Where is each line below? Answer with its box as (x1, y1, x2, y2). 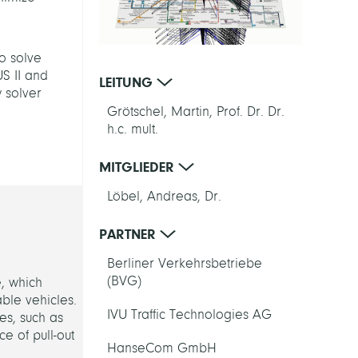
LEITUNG (98, 74, 157, 90)
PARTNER (98, 225, 160, 242)
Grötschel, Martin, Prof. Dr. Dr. (106, 103, 284, 119)
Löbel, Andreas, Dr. (106, 188, 221, 204)
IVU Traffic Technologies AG (106, 306, 272, 322)
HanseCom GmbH (106, 340, 217, 356)
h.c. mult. (106, 121, 158, 137)
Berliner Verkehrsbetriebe (106, 255, 262, 271)
